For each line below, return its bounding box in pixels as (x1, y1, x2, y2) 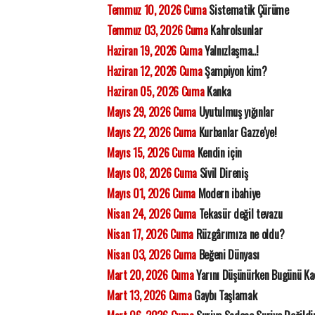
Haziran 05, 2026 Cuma (107, 83, 205, 100)
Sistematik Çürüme (206, 1, 289, 18)
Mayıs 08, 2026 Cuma (107, 165, 197, 181)
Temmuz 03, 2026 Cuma (107, 22, 208, 39)
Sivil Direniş (196, 165, 248, 181)
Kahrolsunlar (207, 22, 263, 39)
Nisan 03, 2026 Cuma (107, 246, 196, 263)
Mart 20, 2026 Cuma (107, 266, 194, 283)
